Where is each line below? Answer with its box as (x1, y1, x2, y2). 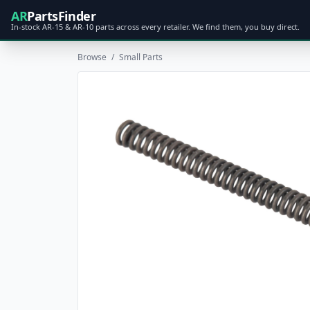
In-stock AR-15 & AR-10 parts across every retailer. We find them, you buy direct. (11, 21, 300, 32)
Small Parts (119, 51, 163, 63)
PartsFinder (27, 8, 96, 24)
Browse (77, 51, 107, 63)
